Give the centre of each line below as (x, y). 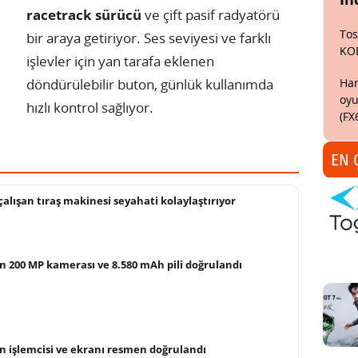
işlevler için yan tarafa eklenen (120, 61)
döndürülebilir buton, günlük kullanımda (150, 84)
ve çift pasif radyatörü (211, 14)
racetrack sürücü (84, 14)
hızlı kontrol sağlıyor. (90, 107)
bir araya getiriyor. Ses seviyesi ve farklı (149, 38)
